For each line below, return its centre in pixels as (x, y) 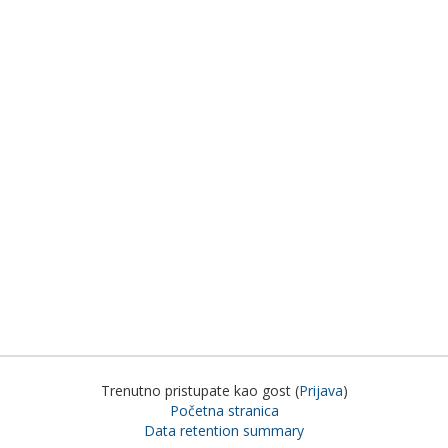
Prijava (320, 390)
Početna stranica (224, 410)
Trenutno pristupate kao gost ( (199, 390)
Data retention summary (224, 430)
